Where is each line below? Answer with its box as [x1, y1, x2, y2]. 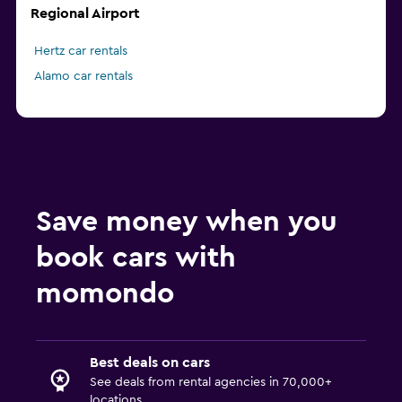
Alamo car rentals [34, 70, 133, 83]
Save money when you [36, 207, 337, 237]
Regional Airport [31, 6, 140, 22]
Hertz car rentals [34, 45, 127, 58]
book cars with [36, 243, 236, 273]
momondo [36, 279, 174, 309]
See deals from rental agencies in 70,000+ [90, 376, 332, 389]
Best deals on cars [90, 355, 210, 371]
